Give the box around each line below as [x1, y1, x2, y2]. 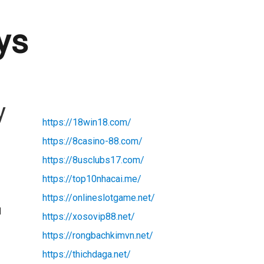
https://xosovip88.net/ [42, 210, 135, 222]
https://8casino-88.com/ [42, 135, 143, 147]
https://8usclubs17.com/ [42, 154, 144, 166]
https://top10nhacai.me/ [42, 173, 141, 184]
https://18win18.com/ [42, 116, 131, 128]
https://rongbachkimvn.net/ [42, 229, 153, 241]
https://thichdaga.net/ [42, 248, 131, 260]
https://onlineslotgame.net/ [42, 192, 155, 203]
